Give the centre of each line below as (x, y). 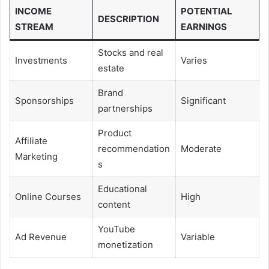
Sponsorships (44, 101)
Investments (41, 61)
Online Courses (48, 197)
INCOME (33, 11)
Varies (194, 61)
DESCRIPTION (128, 19)
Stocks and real (130, 53)
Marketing (36, 157)
